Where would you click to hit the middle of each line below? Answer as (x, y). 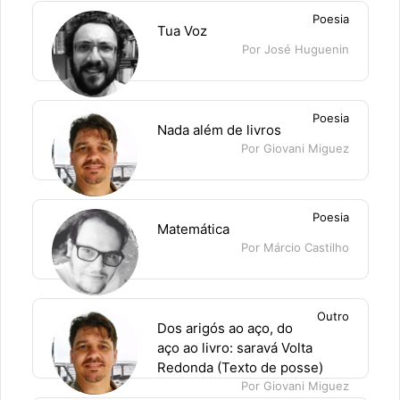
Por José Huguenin (295, 49)
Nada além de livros (219, 130)
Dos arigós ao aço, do (225, 328)
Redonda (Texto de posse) (240, 367)
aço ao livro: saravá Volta (234, 348)
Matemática (193, 229)
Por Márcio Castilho (295, 247)
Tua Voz (182, 31)
